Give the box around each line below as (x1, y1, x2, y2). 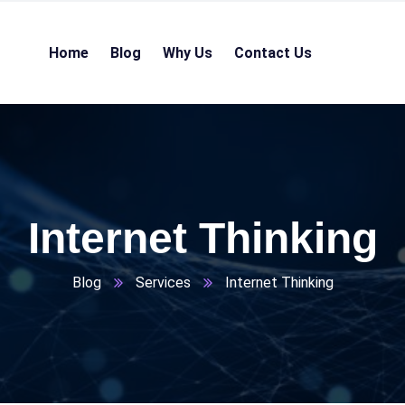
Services (135, 274, 191, 291)
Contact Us (233, 44, 312, 61)
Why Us (162, 44, 212, 61)
